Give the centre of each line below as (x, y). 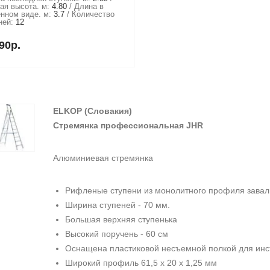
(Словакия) (108, 111)
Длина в (89, 6)
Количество (93, 14)
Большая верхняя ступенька (121, 219)
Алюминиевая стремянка (103, 158)
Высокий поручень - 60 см (116, 234)
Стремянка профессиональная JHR (128, 125)
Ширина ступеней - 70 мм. (117, 205)
